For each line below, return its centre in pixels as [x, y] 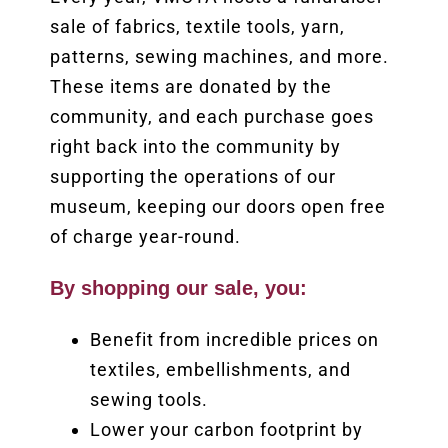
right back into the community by [195, 147]
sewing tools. [148, 400]
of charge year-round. [145, 237]
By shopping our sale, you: [178, 288]
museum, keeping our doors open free [217, 207]
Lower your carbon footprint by [226, 430]
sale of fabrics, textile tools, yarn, [197, 27]
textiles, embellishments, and [220, 370]
